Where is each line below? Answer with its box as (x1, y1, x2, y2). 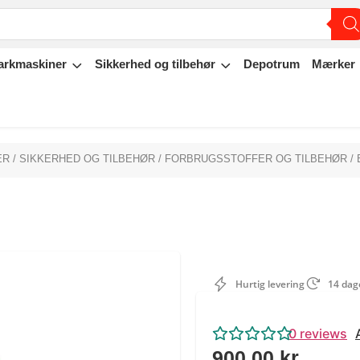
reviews (297, 325, 347, 342)
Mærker (312, 57, 355, 71)
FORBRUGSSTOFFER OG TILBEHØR (165, 153, 347, 166)
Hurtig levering (233, 277, 305, 292)
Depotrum (243, 57, 300, 71)
